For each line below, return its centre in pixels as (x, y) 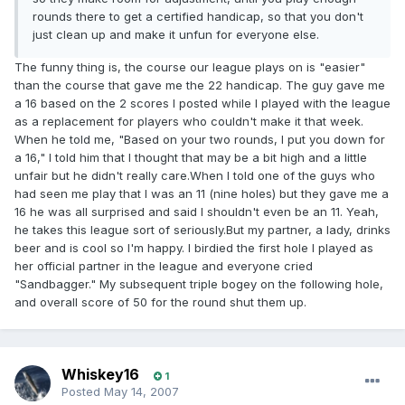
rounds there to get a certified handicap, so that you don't (198, 17)
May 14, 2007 (141, 392)
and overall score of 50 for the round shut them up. (160, 302)
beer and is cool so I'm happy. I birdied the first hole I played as (194, 248)
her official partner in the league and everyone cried (164, 266)
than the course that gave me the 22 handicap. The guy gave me (200, 85)
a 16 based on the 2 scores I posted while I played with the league (202, 104)
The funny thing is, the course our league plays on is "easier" (190, 67)
